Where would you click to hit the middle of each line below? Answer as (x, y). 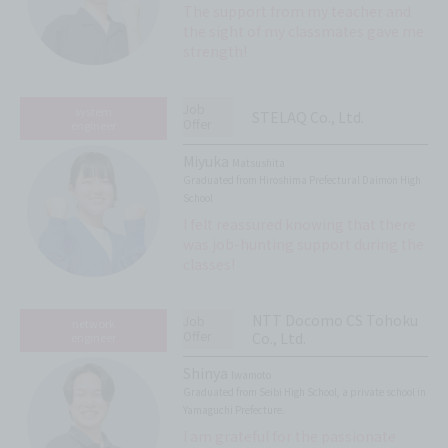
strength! (215, 51)
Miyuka (208, 160)
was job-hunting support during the (304, 243)
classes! (209, 263)
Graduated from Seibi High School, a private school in (305, 391)
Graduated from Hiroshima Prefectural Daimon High (302, 179)
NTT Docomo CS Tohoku (334, 319)
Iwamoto (251, 374)
